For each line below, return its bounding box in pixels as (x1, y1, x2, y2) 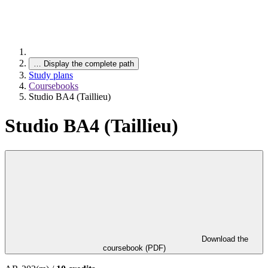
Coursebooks (29, 81, 78, 91)
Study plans (29, 70, 73, 80)
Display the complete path (44, 59, 134, 68)
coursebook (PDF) (102, 243, 166, 252)
